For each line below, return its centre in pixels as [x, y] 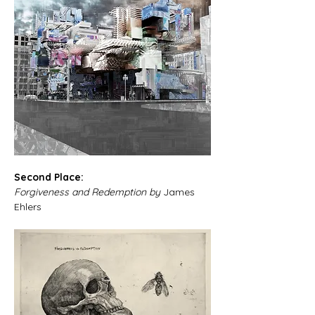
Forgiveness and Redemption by [89, 192]
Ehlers [28, 207]
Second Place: [50, 177]
